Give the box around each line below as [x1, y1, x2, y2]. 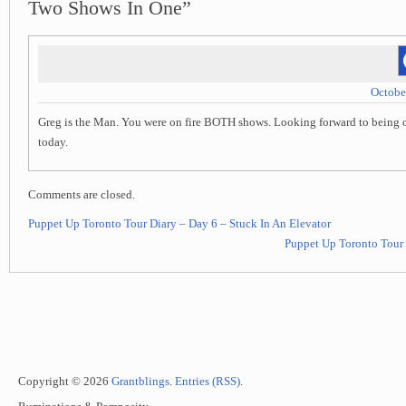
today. [38, 136, 68, 149]
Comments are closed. [28, 188, 135, 201]
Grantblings [111, 375, 169, 388]
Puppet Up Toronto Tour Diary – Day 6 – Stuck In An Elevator [28, 217, 331, 230]
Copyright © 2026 [18, 375, 111, 388]
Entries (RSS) [175, 375, 240, 388]
